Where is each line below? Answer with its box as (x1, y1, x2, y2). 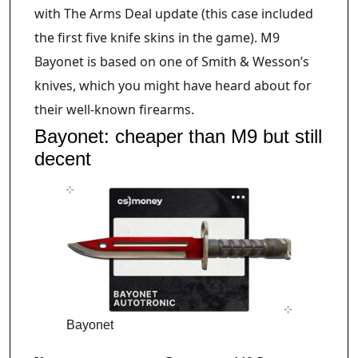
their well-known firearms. (34, 101, 194, 119)
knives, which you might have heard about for (34, 77, 312, 95)
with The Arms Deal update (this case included (34, 5, 313, 23)
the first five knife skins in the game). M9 (34, 29, 280, 47)
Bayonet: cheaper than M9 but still (34, 125, 322, 148)
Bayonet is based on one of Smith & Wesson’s (34, 53, 309, 71)
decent (34, 148, 91, 170)
